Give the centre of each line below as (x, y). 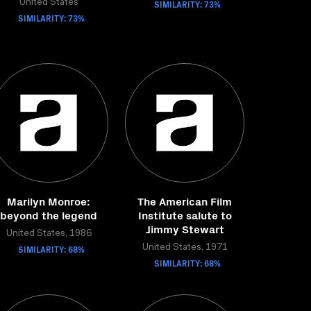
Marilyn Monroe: (49, 201)
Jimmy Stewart (185, 228)
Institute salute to (185, 215)
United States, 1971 (185, 248)
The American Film (185, 201)
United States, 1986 (49, 234)
